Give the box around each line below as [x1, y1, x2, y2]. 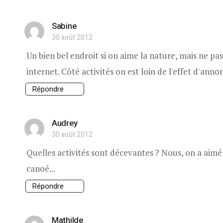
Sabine [52, 20, 77, 33]
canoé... [26, 163, 55, 175]
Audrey [52, 117, 78, 130]
